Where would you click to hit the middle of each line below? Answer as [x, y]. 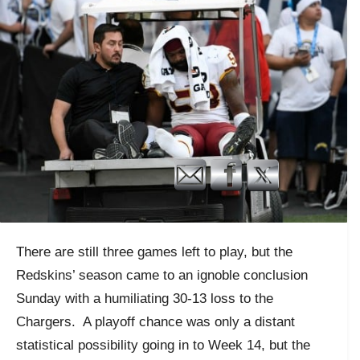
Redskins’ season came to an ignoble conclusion [162, 275]
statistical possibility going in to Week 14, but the [163, 345]
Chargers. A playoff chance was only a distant [155, 321]
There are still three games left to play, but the [154, 252]
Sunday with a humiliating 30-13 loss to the [145, 298]
